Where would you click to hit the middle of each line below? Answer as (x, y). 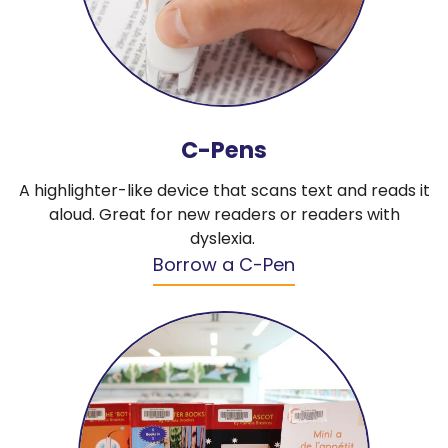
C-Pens (224, 149)
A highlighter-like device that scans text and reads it (224, 190)
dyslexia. (224, 238)
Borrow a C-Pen (224, 264)
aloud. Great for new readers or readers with (224, 214)
